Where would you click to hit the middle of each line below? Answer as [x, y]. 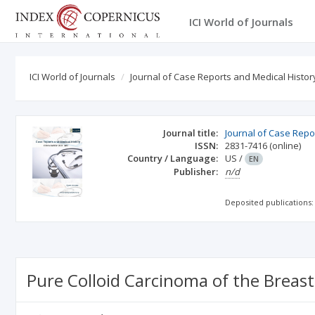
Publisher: [196, 172]
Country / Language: [173, 158]
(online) [285, 146]
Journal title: [191, 133]
